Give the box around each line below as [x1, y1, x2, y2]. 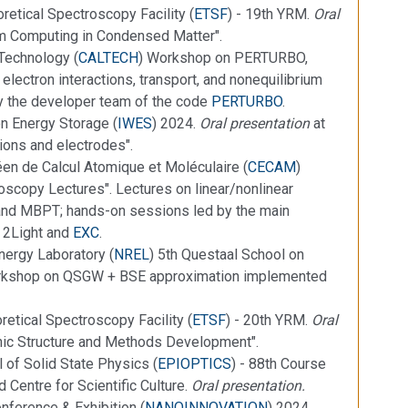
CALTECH [78, 48, 138, 66]
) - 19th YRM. [228, 5, 313, 23]
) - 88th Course [231, 354, 326, 372]
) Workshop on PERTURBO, [138, 48, 308, 66]
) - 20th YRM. [226, 311, 311, 329]
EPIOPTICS [158, 354, 231, 372]
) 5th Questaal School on [149, 245, 304, 263]
